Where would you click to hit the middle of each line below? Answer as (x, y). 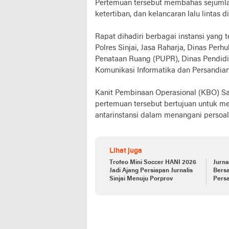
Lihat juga (126, 151)
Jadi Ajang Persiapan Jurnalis (151, 171)
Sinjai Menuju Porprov (141, 179)
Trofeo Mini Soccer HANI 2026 (153, 163)
